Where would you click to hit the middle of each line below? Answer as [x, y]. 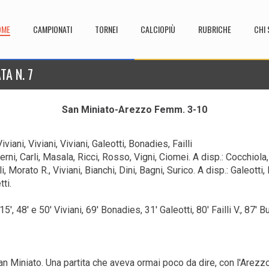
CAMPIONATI [53, 29]
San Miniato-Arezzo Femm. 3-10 [134, 110]
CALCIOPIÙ [158, 29]
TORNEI [106, 29]
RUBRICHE [215, 29]
